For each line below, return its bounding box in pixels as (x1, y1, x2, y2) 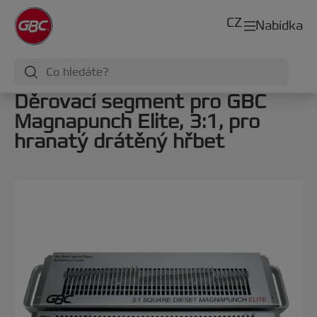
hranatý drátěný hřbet (14, 129, 224, 154)
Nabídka (255, 17, 303, 34)
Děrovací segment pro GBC (14, 89, 266, 115)
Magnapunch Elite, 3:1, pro (14, 109, 260, 134)
